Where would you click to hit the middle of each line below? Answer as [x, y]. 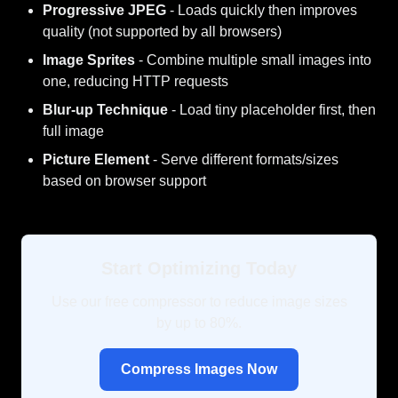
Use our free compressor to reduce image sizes [199, 302]
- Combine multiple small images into [253, 60]
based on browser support [124, 181]
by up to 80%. [199, 323]
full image [73, 131]
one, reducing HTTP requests [135, 81]
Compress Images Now [199, 369]
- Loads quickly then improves [262, 10]
